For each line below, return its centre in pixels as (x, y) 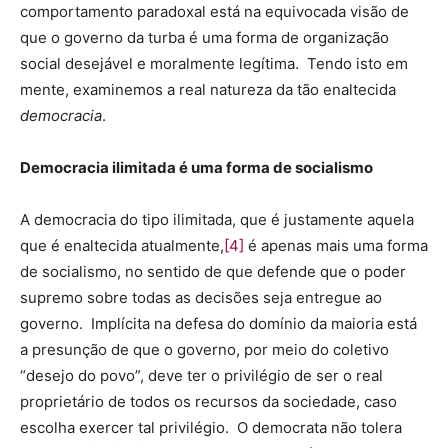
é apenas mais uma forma (336, 246)
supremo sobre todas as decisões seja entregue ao (201, 298)
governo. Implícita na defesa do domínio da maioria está (218, 324)
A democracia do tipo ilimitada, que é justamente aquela (217, 220)
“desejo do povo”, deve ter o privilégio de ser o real (201, 376)
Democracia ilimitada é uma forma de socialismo (196, 168)
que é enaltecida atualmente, (122, 246)
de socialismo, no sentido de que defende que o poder (213, 272)
